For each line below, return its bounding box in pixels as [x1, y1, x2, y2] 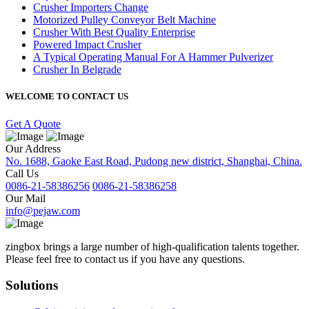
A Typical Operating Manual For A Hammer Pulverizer [33, 51, 273, 63]
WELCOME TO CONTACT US [6, 91, 128, 102]
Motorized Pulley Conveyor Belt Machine [33, 14, 216, 26]
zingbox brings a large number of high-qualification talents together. [6, 240, 299, 252]
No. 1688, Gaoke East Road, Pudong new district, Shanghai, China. [6, 154, 302, 167]
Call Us [6, 167, 39, 179]
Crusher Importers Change [33, 1, 148, 14]
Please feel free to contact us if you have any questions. [6, 252, 245, 265]
